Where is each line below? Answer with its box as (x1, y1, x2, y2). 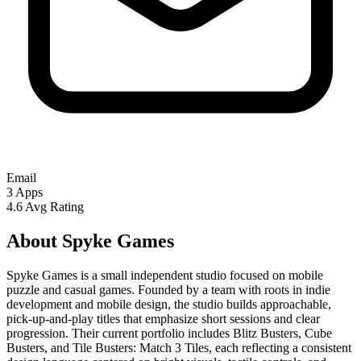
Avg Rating (25, 199, 84, 214)
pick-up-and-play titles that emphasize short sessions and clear (6, 311, 320, 326)
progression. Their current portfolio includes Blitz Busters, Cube (6, 326, 332, 340)
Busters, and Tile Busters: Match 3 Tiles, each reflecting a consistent (6, 340, 351, 355)
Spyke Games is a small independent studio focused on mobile (6, 268, 323, 282)
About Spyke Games (6, 230, 174, 251)
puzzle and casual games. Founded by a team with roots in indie (6, 282, 330, 297)
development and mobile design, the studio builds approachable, (6, 297, 331, 311)
